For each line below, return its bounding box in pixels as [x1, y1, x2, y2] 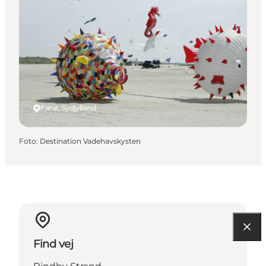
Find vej [33, 237, 74, 251]
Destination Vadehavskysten [40, 137, 141, 146]
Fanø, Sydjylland [40, 103, 96, 113]
